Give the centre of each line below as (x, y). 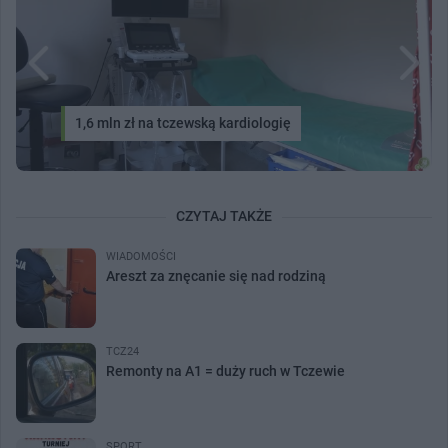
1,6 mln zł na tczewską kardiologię (183, 122)
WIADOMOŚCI (141, 256)
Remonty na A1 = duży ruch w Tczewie (225, 370)
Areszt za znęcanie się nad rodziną (216, 275)
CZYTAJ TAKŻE (224, 215)
